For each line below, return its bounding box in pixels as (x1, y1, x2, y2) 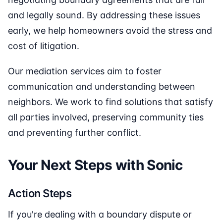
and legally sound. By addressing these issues (8, 10, 200, 21)
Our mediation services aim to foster (8, 66, 162, 77)
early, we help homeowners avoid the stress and (8, 25, 212, 36)
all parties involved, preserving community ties (8, 112, 204, 123)
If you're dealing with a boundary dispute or (8, 209, 192, 220)
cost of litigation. (8, 41, 79, 52)
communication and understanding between (8, 81, 195, 92)
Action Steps (8, 187, 72, 200)
